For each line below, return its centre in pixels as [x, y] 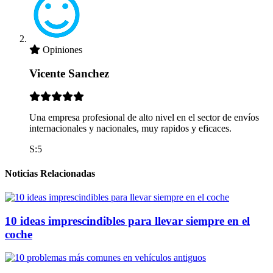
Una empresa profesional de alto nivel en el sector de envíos [144, 118]
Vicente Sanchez [69, 73]
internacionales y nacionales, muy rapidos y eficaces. [130, 129]
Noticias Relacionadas [50, 173]
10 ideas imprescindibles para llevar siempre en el [127, 221]
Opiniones [62, 49]
